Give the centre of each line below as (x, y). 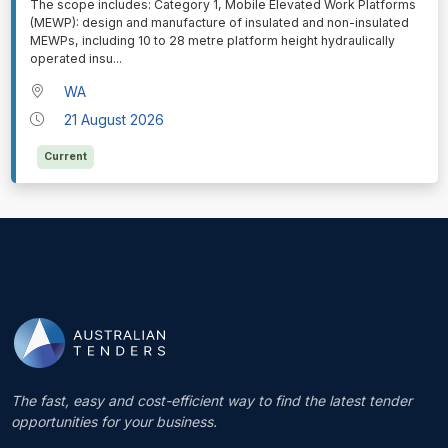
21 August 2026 (114, 119)
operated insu (71, 59)
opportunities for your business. (113, 422)
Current (65, 156)
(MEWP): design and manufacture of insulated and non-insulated (219, 23)
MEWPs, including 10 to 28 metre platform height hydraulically (212, 41)
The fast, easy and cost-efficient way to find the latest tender (211, 401)
